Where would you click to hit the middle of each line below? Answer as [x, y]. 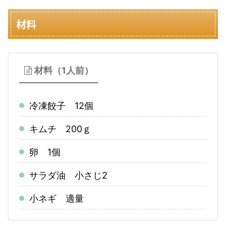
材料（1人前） [64, 70]
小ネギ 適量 [56, 198]
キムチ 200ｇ [60, 129]
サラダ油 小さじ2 [68, 175]
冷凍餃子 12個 [61, 105]
